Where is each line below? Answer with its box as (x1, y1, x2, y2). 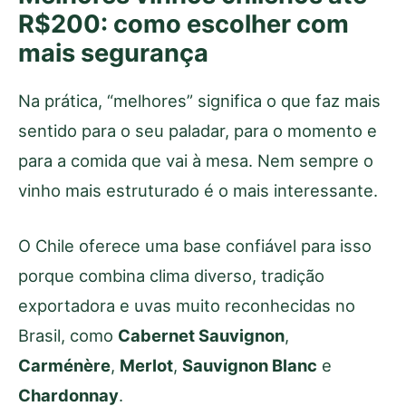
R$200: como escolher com (18, 9, 349, 40)
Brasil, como (18, 325, 118, 346)
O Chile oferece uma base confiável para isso (18, 236, 372, 256)
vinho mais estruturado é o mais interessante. (18, 180, 378, 201)
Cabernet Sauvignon (118, 325, 285, 346)
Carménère (18, 355, 111, 376)
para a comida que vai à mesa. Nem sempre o (18, 150, 373, 171)
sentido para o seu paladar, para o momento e (18, 121, 377, 141)
